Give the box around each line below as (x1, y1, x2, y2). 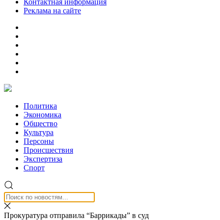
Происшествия (24, 146, 73, 154)
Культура (24, 128, 54, 137)
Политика (24, 102, 57, 110)
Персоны (24, 137, 54, 145)
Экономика (24, 110, 61, 119)
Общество (24, 119, 57, 128)
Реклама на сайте (24, 6, 81, 15)
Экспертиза (24, 155, 62, 163)
